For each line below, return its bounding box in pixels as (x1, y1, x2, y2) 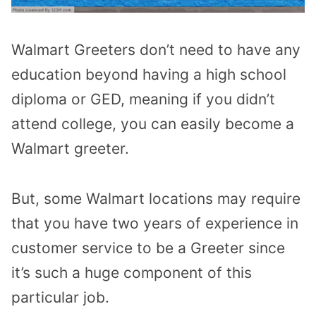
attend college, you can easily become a (11, 115, 294, 133)
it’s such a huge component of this (11, 263, 252, 281)
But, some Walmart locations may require (11, 189, 300, 207)
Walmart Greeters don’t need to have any (11, 41, 300, 59)
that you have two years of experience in (11, 214, 298, 232)
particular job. (11, 288, 109, 306)
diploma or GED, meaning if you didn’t (11, 90, 275, 109)
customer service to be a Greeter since (11, 238, 285, 257)
